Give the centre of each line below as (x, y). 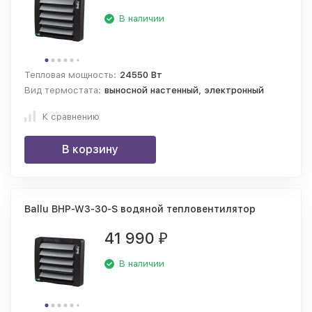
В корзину (90, 149)
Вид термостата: (63, 90)
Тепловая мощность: (70, 75)
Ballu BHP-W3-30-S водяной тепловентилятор (140, 209)
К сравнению (71, 116)
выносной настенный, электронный (185, 90)
